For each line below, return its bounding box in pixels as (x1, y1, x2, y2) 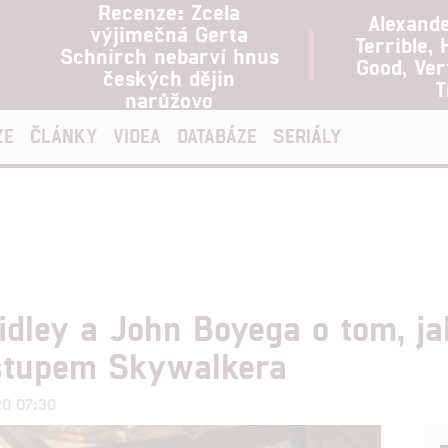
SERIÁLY (273, 124, 341, 147)
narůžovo (125, 86, 213, 112)
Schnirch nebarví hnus (59, 42, 279, 68)
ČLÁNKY (30, 124, 97, 147)
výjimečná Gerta (90, 20, 248, 46)
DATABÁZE (177, 124, 257, 147)
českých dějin (103, 64, 235, 90)
